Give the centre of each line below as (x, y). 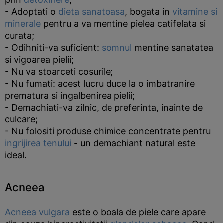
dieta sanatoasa (92, 12)
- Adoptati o (32, 12)
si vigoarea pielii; (39, 59)
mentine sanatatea (172, 48)
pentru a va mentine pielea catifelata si (123, 24)
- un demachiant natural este (133, 143)
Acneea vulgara (37, 212)
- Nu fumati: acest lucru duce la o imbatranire (100, 83)
